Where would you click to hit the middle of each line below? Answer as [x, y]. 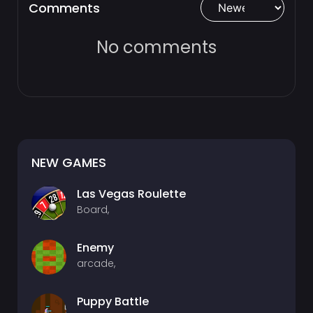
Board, [93, 210]
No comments [156, 47]
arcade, [96, 263]
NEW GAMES [69, 162]
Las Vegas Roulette [131, 194]
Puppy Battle [113, 301]
